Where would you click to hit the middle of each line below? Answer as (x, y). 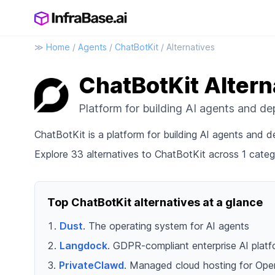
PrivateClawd (91, 265)
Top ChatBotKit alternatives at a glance (155, 202)
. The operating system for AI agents (166, 226)
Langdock (83, 246)
